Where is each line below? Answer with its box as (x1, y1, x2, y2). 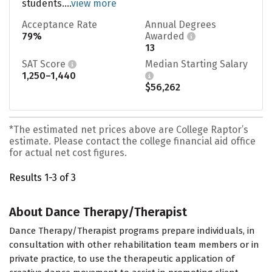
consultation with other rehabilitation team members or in (9, 239, 259, 251)
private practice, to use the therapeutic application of (9, 253, 234, 265)
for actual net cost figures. (9, 146, 127, 158)
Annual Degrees (145, 18, 216, 30)
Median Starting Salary (145, 58, 248, 70)
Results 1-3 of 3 (9, 172, 76, 184)
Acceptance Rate (22, 18, 97, 30)
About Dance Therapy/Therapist (9, 205, 187, 220)
